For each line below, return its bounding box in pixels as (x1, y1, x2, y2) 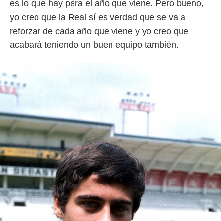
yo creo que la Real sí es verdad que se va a (10, 12, 185, 22)
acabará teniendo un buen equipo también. (10, 40, 179, 50)
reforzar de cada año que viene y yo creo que (10, 26, 188, 36)
